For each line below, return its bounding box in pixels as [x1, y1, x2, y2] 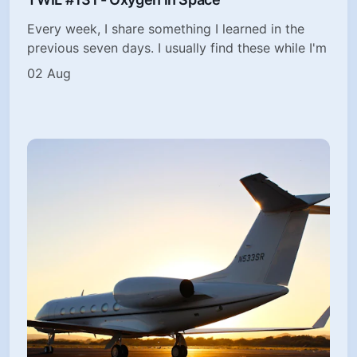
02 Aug [27, 65, 72, 81]
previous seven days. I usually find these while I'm [27, 39, 328, 56]
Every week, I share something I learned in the [27, 20, 305, 37]
